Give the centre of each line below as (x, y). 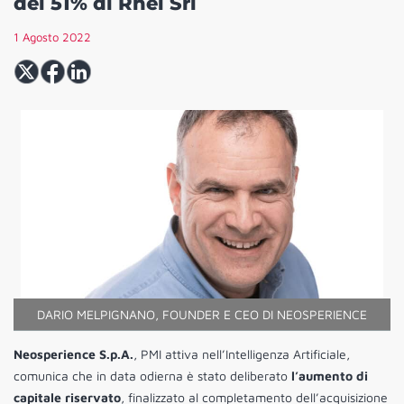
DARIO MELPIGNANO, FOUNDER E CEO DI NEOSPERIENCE (202, 315)
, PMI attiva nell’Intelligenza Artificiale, (242, 354)
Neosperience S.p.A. (73, 354)
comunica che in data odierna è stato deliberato (152, 376)
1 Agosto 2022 (52, 37)
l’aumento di (330, 376)
